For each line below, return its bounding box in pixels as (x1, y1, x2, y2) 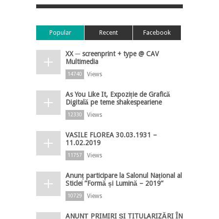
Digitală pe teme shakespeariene (66, 98, 162, 106)
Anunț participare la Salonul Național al (66, 171, 182, 179)
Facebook (143, 28, 171, 36)
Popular (49, 28, 71, 36)
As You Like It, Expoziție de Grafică (66, 90, 170, 98)
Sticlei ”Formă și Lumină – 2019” (66, 179, 163, 187)
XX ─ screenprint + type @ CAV (66, 49, 159, 58)
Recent (99, 28, 118, 36)
